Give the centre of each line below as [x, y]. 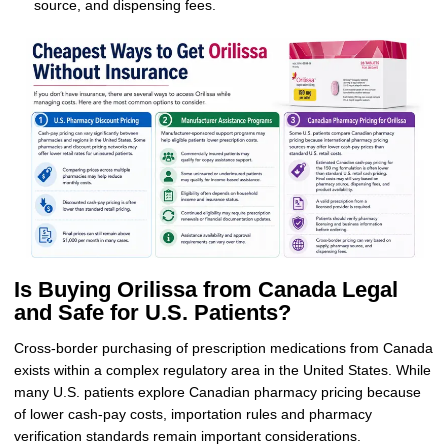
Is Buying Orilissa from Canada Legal [205, 290]
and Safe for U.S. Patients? [152, 313]
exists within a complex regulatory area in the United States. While [222, 370]
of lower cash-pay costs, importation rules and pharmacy [192, 414]
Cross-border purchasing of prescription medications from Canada [223, 348]
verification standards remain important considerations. [187, 436]
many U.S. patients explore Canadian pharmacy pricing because [217, 392]
